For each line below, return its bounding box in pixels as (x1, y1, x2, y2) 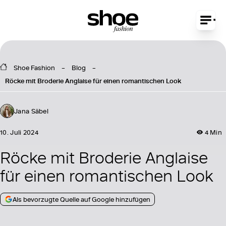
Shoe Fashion (14, 63, 55, 72)
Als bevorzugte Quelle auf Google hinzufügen (13, 194, 150, 204)
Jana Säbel (14, 106, 48, 116)
